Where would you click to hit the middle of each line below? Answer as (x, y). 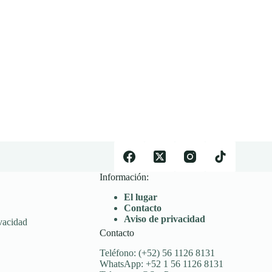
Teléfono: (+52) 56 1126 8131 (158, 253)
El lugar (141, 197)
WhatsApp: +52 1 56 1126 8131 (162, 264)
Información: (124, 177)
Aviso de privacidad (165, 219)
